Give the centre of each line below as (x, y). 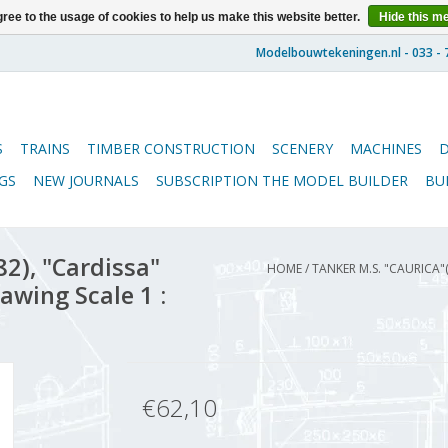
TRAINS (45, 148)
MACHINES (386, 148)
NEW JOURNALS (86, 180)
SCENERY (302, 148)
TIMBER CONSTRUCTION (171, 148)
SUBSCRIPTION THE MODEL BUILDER (282, 180)
